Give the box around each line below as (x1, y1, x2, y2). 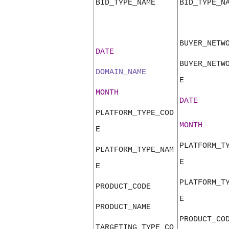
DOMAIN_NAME (96, 67, 146, 77)
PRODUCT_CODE (96, 182, 151, 192)
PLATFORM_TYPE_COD (96, 108, 174, 118)
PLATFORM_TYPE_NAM (96, 145, 174, 155)
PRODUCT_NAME (96, 202, 151, 212)
